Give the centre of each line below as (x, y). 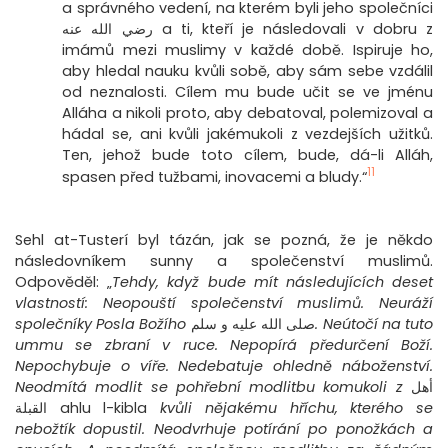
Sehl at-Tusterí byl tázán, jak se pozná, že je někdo (224, 240)
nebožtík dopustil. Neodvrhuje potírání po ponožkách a (224, 429)
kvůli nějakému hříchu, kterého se (297, 408)
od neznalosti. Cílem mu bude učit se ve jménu (247, 92)
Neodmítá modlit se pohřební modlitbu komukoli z (209, 387)
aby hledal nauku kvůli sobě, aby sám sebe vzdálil (247, 71)
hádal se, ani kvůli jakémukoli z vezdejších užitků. (247, 134)
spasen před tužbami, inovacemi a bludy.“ (215, 177)
